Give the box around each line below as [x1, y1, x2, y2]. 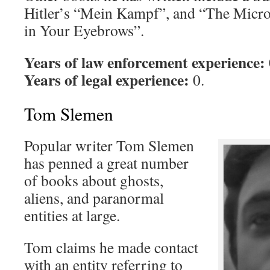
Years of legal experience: [24, 68, 189, 91]
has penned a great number [24, 152, 189, 173]
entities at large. [24, 205, 120, 225]
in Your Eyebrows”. [24, 20, 144, 40]
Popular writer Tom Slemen [24, 135, 194, 155]
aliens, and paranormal [24, 187, 164, 208]
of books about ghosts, [24, 170, 163, 190]
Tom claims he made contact [24, 237, 198, 257]
